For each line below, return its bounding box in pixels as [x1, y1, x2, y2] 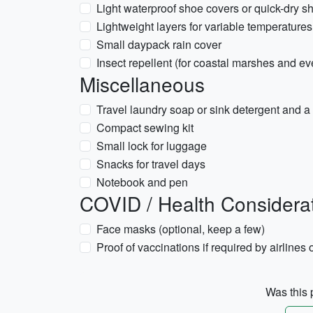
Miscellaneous [80, 70, 205, 98]
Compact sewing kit [96, 119, 194, 136]
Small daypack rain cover [96, 36, 221, 52]
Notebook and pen [96, 174, 188, 190]
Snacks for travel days [96, 156, 205, 172]
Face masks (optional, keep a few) [96, 221, 265, 237]
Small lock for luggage [96, 138, 207, 154]
